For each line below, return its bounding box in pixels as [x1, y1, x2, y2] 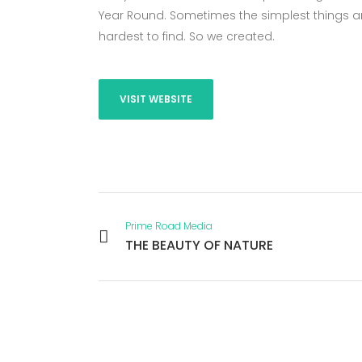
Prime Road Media [125, 219, 213, 234]
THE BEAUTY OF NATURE [125, 236, 273, 255]
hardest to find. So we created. [99, 28, 275, 44]
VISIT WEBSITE [120, 92, 192, 106]
